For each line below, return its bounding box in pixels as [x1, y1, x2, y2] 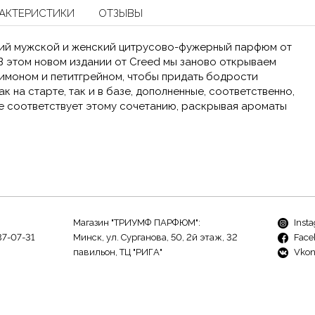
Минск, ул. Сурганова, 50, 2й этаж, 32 [73, 232, 238, 243]
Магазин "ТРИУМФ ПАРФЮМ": [73, 217, 200, 228]
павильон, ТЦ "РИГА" [73, 247, 162, 257]
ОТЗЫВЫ [98, 6, 143, 20]
